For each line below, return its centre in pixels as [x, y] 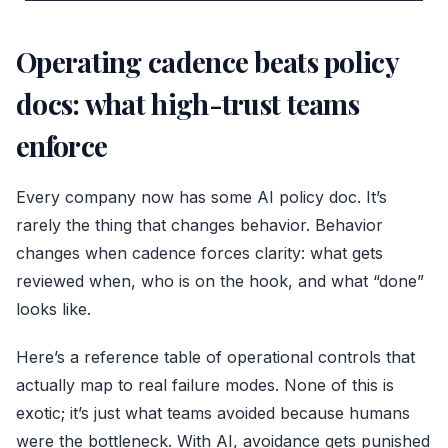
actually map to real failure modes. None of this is [205, 385]
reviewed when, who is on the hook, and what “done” [220, 281]
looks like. [53, 309]
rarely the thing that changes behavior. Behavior [199, 225]
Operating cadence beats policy [207, 62]
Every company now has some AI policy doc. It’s [201, 197]
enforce [62, 146]
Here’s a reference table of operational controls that [215, 357]
